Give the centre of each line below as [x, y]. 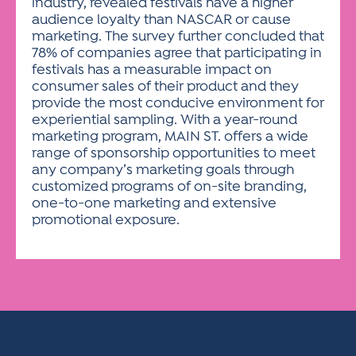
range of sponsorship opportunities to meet [174, 154]
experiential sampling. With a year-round [164, 120]
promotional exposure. [106, 221]
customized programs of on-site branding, [169, 187]
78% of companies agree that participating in [177, 54]
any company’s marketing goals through [163, 170]
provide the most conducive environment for [178, 104]
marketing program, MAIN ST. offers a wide [170, 137]
